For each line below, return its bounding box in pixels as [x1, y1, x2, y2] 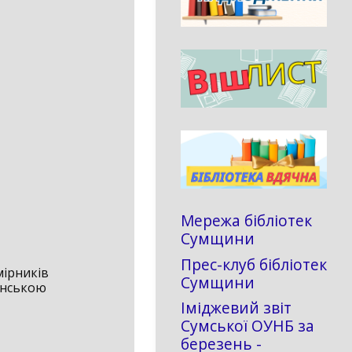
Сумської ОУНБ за [181, 315, 314, 337]
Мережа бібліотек [181, 210, 312, 232]
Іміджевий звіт [181, 297, 291, 319]
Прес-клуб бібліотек [181, 253, 327, 275]
